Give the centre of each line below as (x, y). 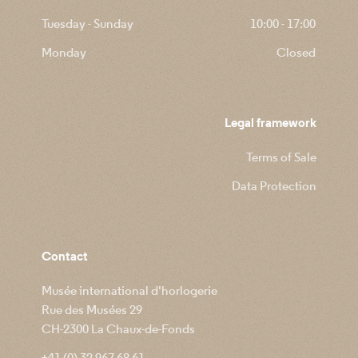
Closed (296, 53)
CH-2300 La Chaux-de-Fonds (119, 330)
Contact (65, 257)
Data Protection (274, 187)
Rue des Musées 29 (92, 310)
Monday (64, 53)
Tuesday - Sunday (88, 24)
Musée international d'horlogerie (130, 291)
